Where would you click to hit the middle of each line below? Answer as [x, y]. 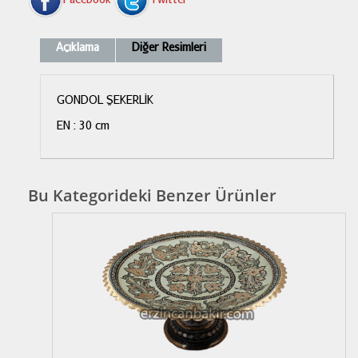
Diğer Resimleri [169, 46]
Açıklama [78, 46]
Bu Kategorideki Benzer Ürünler [152, 195]
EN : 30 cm [83, 125]
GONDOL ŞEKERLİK [105, 99]
